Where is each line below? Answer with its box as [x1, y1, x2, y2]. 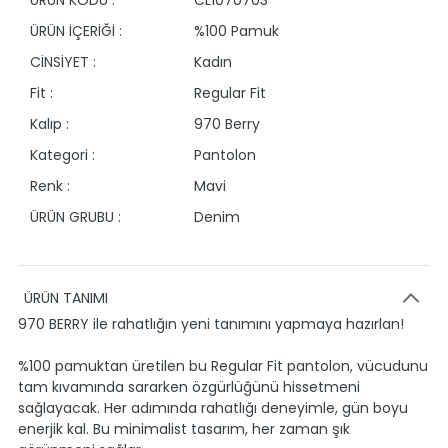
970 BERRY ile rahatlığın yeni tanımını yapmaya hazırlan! [18, 314, 404, 334]
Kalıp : [30, 114, 69, 134]
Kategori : [30, 145, 95, 165]
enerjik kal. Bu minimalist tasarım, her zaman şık [18, 419, 350, 439]
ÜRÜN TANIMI [24, 288, 108, 308]
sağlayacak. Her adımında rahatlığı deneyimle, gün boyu [18, 398, 408, 418]
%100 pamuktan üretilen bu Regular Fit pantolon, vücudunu [18, 356, 428, 376]
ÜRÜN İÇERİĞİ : [30, 21, 122, 41]
